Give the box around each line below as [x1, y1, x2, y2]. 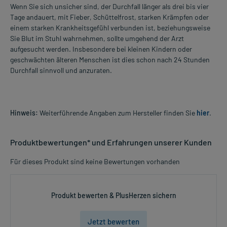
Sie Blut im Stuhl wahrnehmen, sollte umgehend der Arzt [10, 33, 184, 43]
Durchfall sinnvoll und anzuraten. [10, 65, 112, 74]
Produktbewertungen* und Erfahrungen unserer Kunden [10, 137, 212, 147]
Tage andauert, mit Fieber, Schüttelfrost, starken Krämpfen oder [10, 12, 209, 21]
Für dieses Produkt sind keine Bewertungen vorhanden [10, 157, 180, 166]
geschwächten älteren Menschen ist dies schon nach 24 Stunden [10, 55, 210, 64]
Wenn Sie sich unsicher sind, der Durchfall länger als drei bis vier [10, 2, 209, 11]
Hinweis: [10, 108, 38, 117]
